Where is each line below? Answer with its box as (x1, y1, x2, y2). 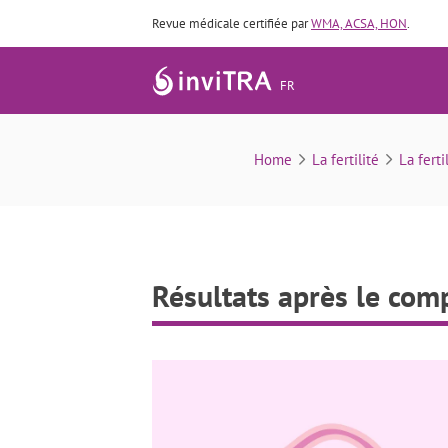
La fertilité (311, 150, 379, 169)
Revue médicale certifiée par (152, 15, 311, 32)
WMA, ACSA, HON (311, 15, 407, 32)
